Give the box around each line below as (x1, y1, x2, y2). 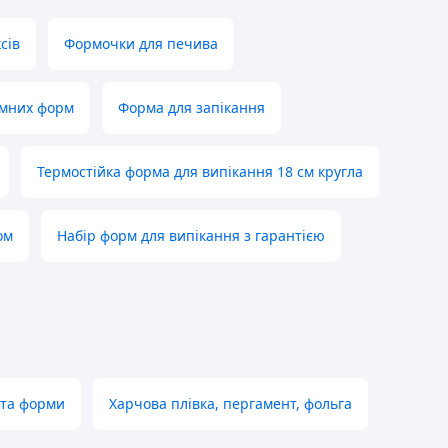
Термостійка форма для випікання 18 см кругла (37, 162, 363, 182)
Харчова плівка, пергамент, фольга (109, 394, 352, 414)
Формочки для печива (64, 34, 218, 54)
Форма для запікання (118, 98, 265, 118)
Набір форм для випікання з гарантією (57, 226, 325, 246)
